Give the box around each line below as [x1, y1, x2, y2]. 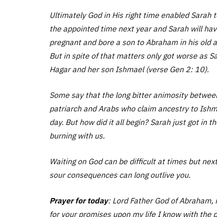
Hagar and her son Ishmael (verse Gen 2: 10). [49, 64, 209, 74]
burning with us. [49, 131, 105, 140]
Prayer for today [49, 196, 108, 205]
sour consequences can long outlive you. [49, 170, 190, 180]
